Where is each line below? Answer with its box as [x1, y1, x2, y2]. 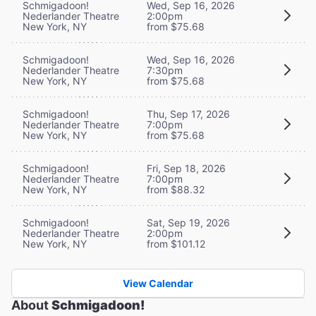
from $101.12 [147, 237, 205, 250]
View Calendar [123, 276, 193, 289]
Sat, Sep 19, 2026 [147, 216, 230, 229]
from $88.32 [147, 183, 205, 195]
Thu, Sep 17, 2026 [147, 107, 230, 120]
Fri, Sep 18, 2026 [147, 162, 226, 174]
